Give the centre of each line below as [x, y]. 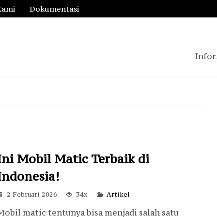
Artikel [118, 194]
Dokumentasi [54, 9]
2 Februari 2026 [32, 194]
